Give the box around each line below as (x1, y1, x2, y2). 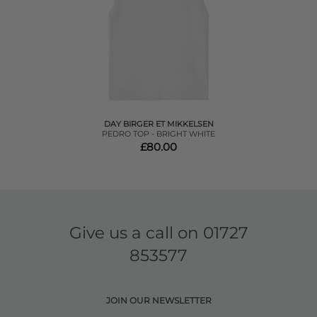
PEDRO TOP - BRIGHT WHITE (102, 129, 215, 139)
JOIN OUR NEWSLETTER (105, 295, 212, 306)
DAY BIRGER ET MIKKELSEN (103, 119, 214, 129)
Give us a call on (69, 223, 203, 243)
